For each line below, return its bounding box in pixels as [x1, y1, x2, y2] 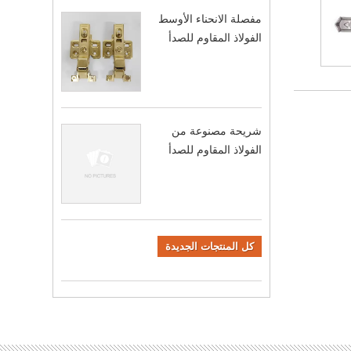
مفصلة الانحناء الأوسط [157, 13, 262, 26]
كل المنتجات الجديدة [165, 241, 254, 253]
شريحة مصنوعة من [171, 125, 262, 138]
